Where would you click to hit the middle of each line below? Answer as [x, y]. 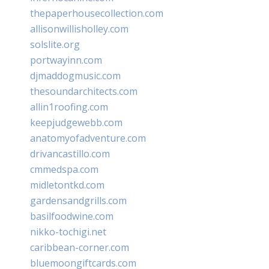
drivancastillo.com [70, 153]
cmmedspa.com [64, 169]
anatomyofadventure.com [88, 138]
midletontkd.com [67, 185]
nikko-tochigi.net [68, 231]
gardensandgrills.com [78, 200]
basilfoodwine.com [72, 216]
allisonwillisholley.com [79, 29]
